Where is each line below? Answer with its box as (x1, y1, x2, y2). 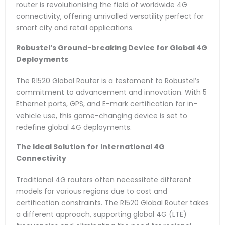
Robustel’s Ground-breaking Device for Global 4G (16, 42, 207, 53)
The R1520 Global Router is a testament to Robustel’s (16, 75, 200, 86)
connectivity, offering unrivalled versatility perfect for (16, 11, 204, 21)
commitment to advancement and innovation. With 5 (16, 87, 207, 97)
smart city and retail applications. (16, 22, 134, 33)
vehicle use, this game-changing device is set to (16, 110, 187, 121)
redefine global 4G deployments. (16, 122, 132, 132)
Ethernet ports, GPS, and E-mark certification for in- (16, 98, 197, 109)
